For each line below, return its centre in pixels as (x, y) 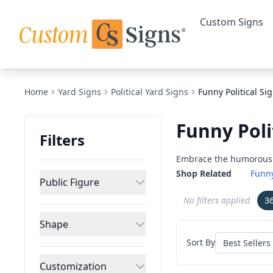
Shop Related (204, 173)
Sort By (201, 242)
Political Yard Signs (150, 92)
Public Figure (69, 182)
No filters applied (217, 200)
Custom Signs (232, 22)
